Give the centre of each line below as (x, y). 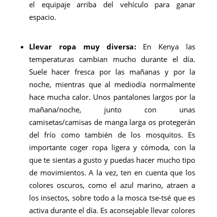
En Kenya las (169, 46)
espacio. (42, 17)
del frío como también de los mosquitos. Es (112, 135)
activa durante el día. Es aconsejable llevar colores (112, 210)
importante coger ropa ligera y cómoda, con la (112, 147)
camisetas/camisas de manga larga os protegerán (112, 122)
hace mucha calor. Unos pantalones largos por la (112, 97)
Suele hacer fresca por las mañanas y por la (112, 72)
